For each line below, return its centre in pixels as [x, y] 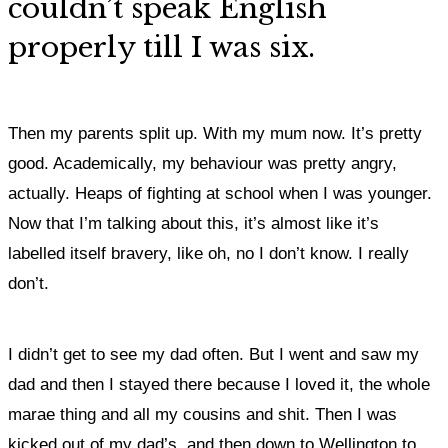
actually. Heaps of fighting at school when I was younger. [220, 193]
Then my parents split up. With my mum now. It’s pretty [215, 133]
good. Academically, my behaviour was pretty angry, [202, 163]
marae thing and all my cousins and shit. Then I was [202, 414]
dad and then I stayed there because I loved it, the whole [219, 384]
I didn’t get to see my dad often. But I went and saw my [213, 354]
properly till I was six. [161, 47]
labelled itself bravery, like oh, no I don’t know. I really [208, 253]
